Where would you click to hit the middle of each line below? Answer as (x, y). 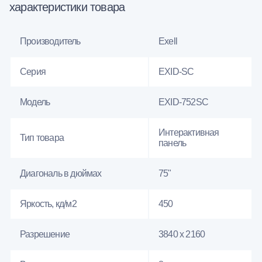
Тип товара (42, 137)
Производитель (50, 41)
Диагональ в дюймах (61, 173)
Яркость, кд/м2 (48, 204)
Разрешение (45, 234)
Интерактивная (189, 132)
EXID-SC (176, 71)
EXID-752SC (183, 102)
